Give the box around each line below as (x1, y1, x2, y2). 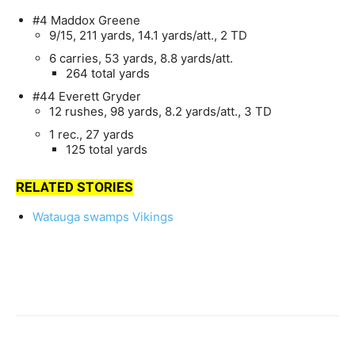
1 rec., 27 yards (49, 127, 134, 143)
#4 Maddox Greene (32, 13, 140, 29)
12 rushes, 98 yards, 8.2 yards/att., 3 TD (49, 104, 272, 120)
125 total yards (66, 142, 147, 158)
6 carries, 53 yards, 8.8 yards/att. (49, 51, 233, 67)
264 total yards (66, 66, 150, 82)
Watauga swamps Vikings (32, 209, 174, 225)
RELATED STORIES (16, 179, 133, 196)
